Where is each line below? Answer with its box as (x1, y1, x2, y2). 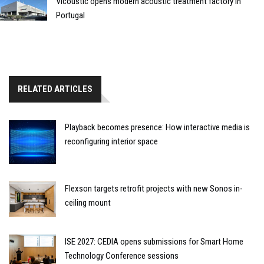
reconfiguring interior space (65, 136, 158, 147)
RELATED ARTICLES (18, 83, 93, 94)
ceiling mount (65, 197, 111, 208)
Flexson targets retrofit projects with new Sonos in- (65, 183, 243, 194)
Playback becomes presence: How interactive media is (65, 121, 250, 133)
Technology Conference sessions (65, 250, 179, 261)
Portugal (56, 9, 85, 21)
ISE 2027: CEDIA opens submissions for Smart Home (65, 236, 243, 247)
